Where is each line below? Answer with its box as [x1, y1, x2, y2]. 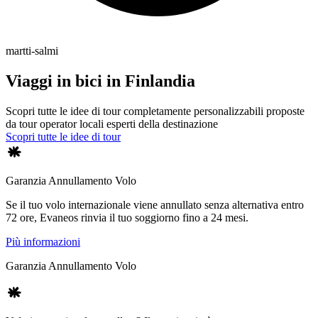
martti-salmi [6, 45, 58, 57]
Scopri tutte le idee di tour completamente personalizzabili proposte [6, 105, 305, 118]
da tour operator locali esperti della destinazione [6, 118, 218, 131]
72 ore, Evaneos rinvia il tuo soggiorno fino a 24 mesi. [6, 212, 248, 224]
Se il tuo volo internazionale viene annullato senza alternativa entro [6, 199, 304, 212]
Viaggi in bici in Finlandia [6, 72, 195, 91]
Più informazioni [6, 236, 80, 248]
